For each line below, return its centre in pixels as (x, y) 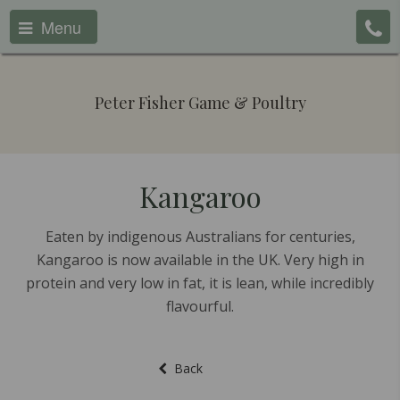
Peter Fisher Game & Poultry (200, 103)
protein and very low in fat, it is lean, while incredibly (200, 283)
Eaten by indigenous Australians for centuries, (200, 237)
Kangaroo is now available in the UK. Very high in (200, 260)
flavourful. (200, 306)
